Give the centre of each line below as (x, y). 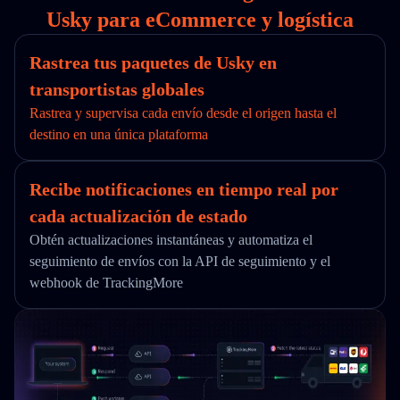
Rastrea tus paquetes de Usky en (153, 62)
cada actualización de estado (138, 216)
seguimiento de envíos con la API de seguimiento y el (180, 261)
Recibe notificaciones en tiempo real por (184, 189)
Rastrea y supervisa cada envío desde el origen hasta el (183, 113)
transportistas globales (117, 89)
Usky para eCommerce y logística (200, 20)
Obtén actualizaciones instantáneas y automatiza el (171, 240)
